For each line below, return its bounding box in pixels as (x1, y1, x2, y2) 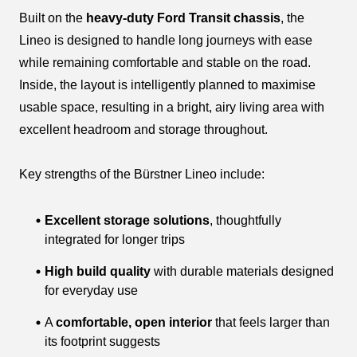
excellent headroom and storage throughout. (19, 123, 268, 137)
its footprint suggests (45, 335, 160, 349)
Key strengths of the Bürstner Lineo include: (19, 167, 265, 182)
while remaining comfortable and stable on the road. (19, 56, 311, 70)
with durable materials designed (151, 265, 334, 279)
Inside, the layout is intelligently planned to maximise (19, 78, 316, 92)
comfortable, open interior (56, 316, 212, 330)
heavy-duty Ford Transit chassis (86, 11, 280, 25)
